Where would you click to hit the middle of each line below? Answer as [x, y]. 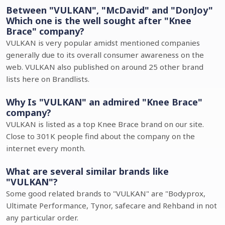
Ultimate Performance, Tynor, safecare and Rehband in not [111, 205]
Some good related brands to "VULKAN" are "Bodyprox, [106, 193]
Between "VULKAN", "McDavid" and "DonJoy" [109, 10]
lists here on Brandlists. [48, 79]
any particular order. [42, 217]
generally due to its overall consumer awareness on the [105, 55]
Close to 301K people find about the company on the [100, 136]
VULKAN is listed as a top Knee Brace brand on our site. [105, 124]
